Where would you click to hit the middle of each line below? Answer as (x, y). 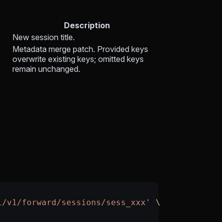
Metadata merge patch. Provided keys (80, 49)
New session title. (44, 37)
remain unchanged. (46, 69)
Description (87, 26)
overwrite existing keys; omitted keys (78, 59)
